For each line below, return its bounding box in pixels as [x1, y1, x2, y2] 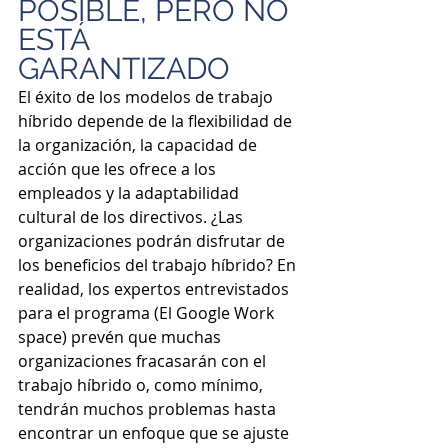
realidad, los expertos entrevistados [18, 277, 293, 300]
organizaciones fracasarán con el [18, 349, 270, 372]
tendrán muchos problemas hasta [18, 397, 280, 420]
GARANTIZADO [18, 50, 230, 86]
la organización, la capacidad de [18, 133, 261, 156]
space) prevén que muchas [18, 325, 225, 348]
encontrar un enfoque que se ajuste [18, 421, 293, 444]
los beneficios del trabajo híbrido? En [18, 253, 300, 276]
